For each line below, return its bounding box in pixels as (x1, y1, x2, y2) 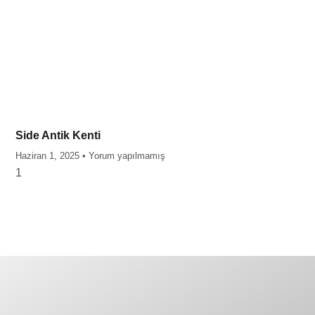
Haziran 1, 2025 (15, 150, 82, 161)
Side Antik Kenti (15, 129, 101, 141)
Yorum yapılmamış (85, 150, 165, 161)
